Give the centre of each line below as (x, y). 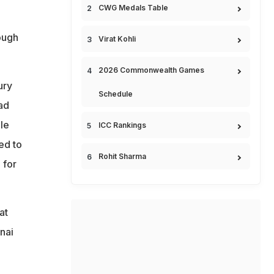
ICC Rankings (122, 125)
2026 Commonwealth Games (151, 70)
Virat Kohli (117, 39)
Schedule (116, 94)
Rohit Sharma (122, 156)
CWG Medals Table (133, 8)
